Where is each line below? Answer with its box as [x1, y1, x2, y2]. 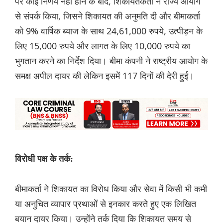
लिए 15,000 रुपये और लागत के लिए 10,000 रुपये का [15, 40, 190, 52]
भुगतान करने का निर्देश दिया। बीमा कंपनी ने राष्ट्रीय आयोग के [15, 55, 208, 67]
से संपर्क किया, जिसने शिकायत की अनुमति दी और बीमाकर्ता [15, 10, 200, 22]
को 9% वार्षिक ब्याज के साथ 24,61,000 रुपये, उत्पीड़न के [15, 25, 203, 37]
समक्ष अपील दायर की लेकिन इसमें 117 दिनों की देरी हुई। [15, 70, 194, 82]
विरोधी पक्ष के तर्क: [15, 154, 73, 164]
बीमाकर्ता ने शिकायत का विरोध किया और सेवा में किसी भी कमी [15, 183, 207, 195]
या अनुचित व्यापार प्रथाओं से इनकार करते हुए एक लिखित [15, 198, 196, 210]
